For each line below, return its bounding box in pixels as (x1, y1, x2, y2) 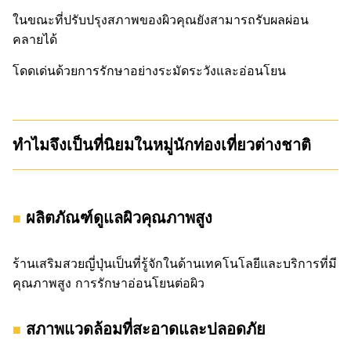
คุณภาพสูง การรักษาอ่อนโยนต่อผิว (13, 275, 204, 291)
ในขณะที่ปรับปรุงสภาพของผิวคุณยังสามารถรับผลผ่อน (13, 12, 309, 28)
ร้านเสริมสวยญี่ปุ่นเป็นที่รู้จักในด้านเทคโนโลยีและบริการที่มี (13, 255, 337, 272)
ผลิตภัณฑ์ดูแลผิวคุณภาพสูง (26, 208, 213, 228)
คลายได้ (13, 31, 57, 48)
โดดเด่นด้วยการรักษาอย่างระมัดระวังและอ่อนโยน (13, 63, 286, 79)
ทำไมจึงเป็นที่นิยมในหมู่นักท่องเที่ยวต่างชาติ (13, 136, 311, 155)
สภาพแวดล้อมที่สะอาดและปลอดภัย (26, 320, 266, 339)
